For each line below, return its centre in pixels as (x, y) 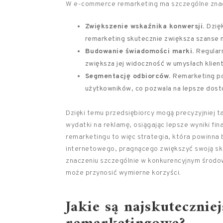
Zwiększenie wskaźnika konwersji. (145, 27)
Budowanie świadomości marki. (139, 52)
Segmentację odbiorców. (128, 76)
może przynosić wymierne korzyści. (123, 173)
